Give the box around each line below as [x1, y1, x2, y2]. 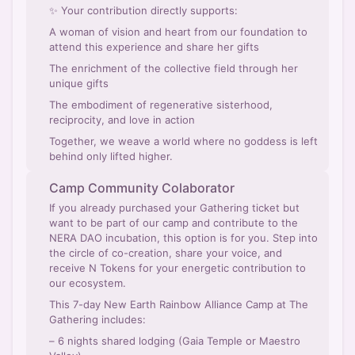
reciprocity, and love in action [49, 113, 195, 126]
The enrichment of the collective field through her [49, 62, 298, 74]
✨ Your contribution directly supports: [49, 4, 238, 17]
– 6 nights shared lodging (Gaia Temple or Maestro [49, 334, 300, 347]
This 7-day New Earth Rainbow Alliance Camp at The [49, 298, 308, 311]
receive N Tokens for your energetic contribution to [49, 261, 306, 274]
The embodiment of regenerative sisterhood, [49, 98, 273, 111]
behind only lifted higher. [49, 150, 173, 162]
